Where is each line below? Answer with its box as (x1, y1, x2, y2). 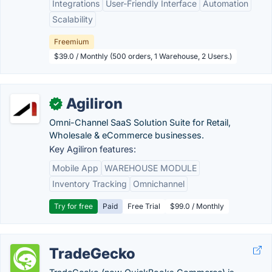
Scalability (52, 14, 93, 24)
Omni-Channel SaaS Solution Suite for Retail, (49, 117, 231, 127)
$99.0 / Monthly (170, 202, 224, 211)
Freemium (54, 37, 89, 46)
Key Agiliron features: (49, 144, 136, 154)
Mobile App (52, 163, 98, 173)
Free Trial (127, 202, 160, 211)
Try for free (54, 202, 93, 211)
